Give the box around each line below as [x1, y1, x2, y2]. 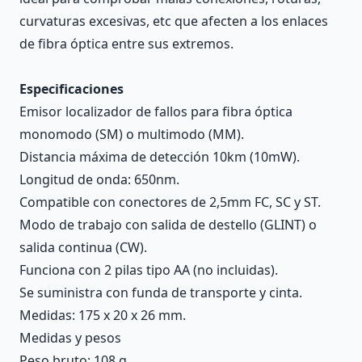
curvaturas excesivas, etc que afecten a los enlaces [19, 12, 328, 30]
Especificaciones [19, 80, 124, 98]
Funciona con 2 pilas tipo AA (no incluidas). [19, 261, 278, 279]
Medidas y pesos [19, 329, 121, 347]
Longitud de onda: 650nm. [19, 170, 179, 188]
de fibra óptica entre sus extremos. [19, 35, 234, 53]
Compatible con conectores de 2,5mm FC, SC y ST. [19, 193, 321, 211]
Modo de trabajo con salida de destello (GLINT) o [19, 216, 317, 234]
